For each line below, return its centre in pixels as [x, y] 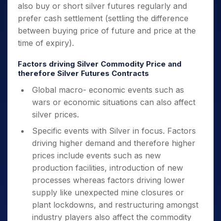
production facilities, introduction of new [108, 168]
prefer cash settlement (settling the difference [103, 18]
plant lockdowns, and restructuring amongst [115, 205]
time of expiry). [46, 43]
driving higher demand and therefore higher [114, 143]
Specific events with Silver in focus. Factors [114, 131]
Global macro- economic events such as [108, 90]
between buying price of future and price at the [107, 31]
